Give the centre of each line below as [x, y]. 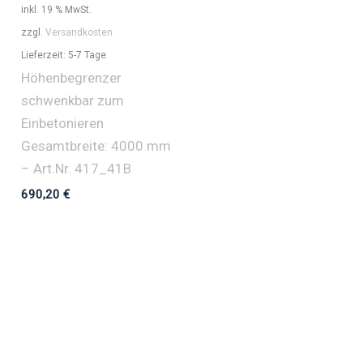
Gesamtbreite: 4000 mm [96, 146]
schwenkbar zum [73, 101]
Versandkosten [79, 33]
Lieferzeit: [45, 56]
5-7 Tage [88, 56]
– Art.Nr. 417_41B [77, 169]
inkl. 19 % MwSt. [57, 10]
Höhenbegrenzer [72, 78]
